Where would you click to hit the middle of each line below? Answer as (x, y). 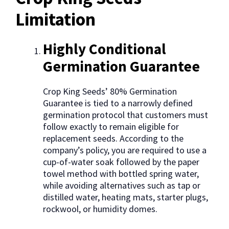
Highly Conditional (105, 49)
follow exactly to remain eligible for (111, 127)
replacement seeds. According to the (113, 139)
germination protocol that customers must (125, 115)
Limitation (55, 20)
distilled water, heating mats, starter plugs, (125, 197)
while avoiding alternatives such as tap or (122, 186)
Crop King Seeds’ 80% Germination (110, 91)
